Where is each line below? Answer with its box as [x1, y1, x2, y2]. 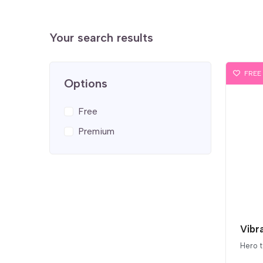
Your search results [49, 30, 153, 45]
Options [64, 76, 107, 90]
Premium [78, 126, 114, 137]
